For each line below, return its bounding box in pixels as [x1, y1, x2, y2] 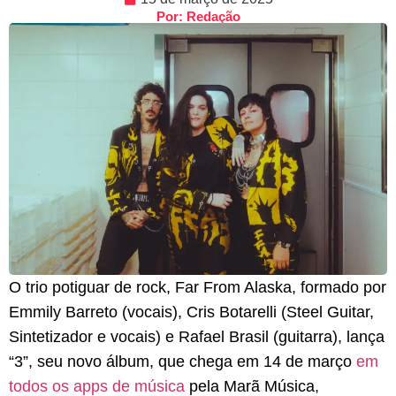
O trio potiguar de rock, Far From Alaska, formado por [9, 278, 386, 297]
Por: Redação [156, 9, 240, 24]
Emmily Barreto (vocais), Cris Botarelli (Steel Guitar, [9, 303, 374, 322]
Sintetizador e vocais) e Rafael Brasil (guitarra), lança [9, 328, 385, 346]
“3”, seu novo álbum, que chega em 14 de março [9, 353, 356, 371]
